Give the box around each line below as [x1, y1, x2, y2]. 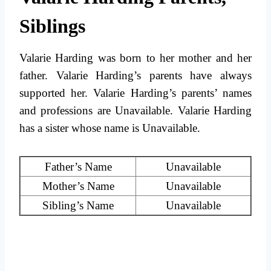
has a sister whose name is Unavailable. [19, 122, 200, 135]
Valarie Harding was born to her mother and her [19, 51, 252, 65]
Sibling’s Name [42, 199, 114, 212]
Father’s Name [44, 160, 112, 174]
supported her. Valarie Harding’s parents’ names [19, 87, 252, 100]
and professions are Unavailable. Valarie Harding [19, 104, 252, 117]
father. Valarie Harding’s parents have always [19, 69, 252, 82]
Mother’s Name [42, 180, 114, 193]
